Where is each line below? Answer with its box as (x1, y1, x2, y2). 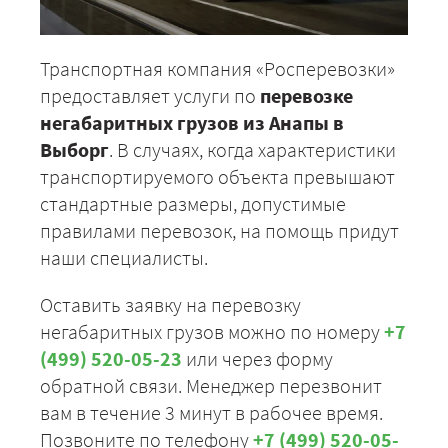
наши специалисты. (40, 245, 208, 271)
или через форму (182, 346, 333, 372)
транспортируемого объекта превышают (40, 164, 395, 190)
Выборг (40, 137, 109, 163)
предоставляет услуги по (40, 83, 260, 109)
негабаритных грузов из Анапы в (40, 110, 344, 136)
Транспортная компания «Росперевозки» (40, 56, 395, 82)
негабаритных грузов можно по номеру (40, 319, 384, 345)
